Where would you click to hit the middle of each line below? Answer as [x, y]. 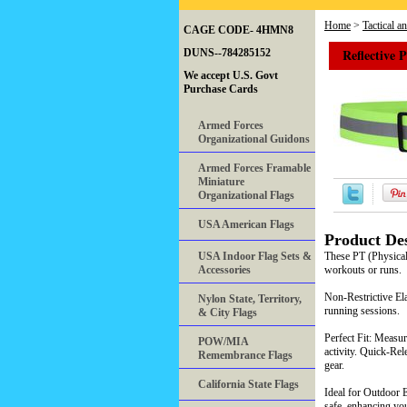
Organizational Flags [246, 196]
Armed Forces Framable [254, 169]
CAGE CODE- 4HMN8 [238, 30]
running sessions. [362, 311]
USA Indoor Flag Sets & [255, 257]
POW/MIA [223, 342]
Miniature [221, 182]
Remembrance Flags [245, 356]
